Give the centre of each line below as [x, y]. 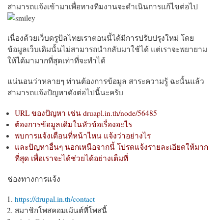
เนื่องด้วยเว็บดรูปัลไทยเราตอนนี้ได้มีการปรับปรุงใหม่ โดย [101, 38]
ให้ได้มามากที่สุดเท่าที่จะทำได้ [56, 61]
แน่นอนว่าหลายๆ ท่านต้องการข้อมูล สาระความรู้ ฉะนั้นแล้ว [106, 81]
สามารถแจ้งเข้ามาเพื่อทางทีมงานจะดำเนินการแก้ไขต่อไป [104, 6]
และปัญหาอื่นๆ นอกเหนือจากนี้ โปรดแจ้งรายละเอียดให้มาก [111, 147]
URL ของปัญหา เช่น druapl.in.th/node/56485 [86, 113]
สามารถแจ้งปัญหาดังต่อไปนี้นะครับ [65, 92]
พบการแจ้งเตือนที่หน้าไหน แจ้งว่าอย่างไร [83, 135]
